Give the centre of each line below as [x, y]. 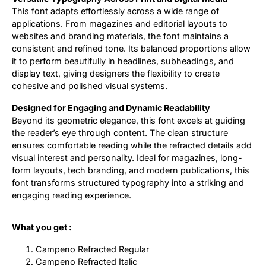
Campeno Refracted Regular [92, 249]
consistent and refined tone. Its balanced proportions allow [131, 48]
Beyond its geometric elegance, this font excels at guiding [129, 120]
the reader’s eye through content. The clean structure [120, 132]
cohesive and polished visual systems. [90, 85]
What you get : [42, 227]
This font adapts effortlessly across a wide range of [115, 11]
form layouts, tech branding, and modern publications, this [131, 170]
